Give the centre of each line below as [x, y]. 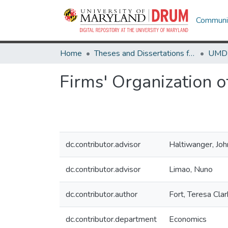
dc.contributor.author [102, 194]
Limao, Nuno [191, 169]
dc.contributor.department [111, 219]
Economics [188, 219]
